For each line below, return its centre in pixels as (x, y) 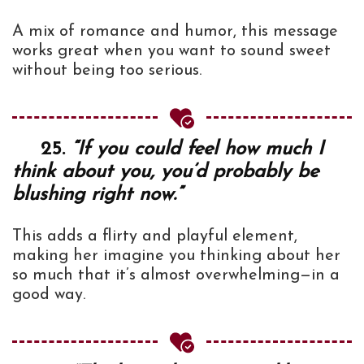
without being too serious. (107, 70)
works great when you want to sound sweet (171, 51)
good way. (49, 295)
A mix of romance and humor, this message (175, 31)
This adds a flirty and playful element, (155, 236)
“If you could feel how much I (197, 149)
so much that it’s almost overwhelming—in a (176, 275)
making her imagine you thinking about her (176, 256)
